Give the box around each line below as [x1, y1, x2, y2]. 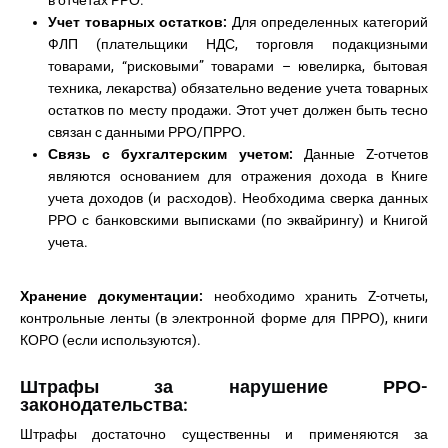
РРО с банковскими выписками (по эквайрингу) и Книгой [48, 212, 428, 228]
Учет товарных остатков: [48, 14, 232, 30]
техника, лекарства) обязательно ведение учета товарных [48, 80, 428, 96]
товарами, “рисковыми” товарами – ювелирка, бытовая [48, 58, 428, 74]
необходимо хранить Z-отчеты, [213, 288, 428, 304]
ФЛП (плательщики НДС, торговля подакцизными [48, 36, 428, 52]
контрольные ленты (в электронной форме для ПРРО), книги [20, 310, 428, 326]
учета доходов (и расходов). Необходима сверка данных [48, 190, 428, 206]
